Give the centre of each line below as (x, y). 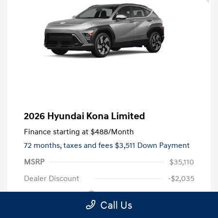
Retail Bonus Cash (56, 195)
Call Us (116, 205)
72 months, (44, 145)
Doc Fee (38, 211)
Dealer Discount (52, 178)
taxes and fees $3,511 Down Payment (127, 145)
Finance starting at (56, 132)
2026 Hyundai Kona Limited (84, 116)
